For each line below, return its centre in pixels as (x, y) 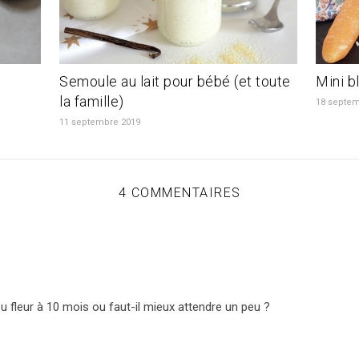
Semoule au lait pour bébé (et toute (175, 81)
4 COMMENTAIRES (179, 192)
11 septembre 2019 (100, 122)
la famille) (92, 101)
